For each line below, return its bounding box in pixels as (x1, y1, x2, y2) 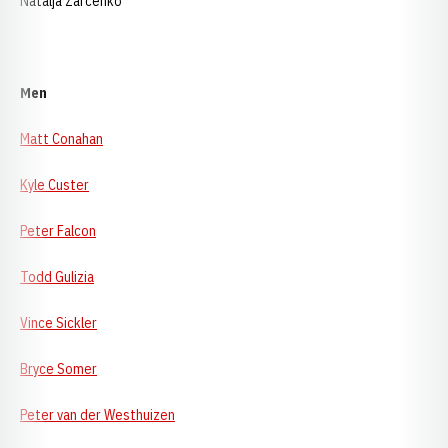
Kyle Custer (20, 176, 89, 194)
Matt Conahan (20, 130, 103, 148)
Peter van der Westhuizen (20, 406, 175, 424)
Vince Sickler (20, 314, 97, 332)
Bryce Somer (20, 360, 97, 378)
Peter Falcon (20, 222, 96, 240)
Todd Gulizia (20, 268, 94, 286)
